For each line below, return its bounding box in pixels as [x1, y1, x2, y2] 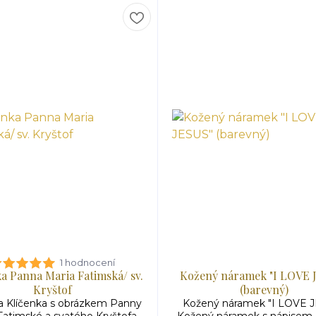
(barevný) [239, 282, 288, 297]
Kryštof [32, 282, 72, 297]
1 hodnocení [60, 257, 115, 268]
